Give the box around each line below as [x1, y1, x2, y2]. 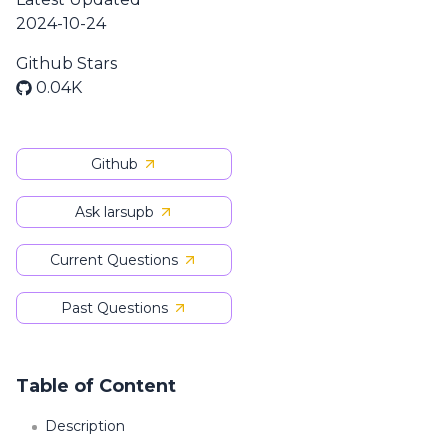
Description [45, 417, 125, 435]
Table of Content [16, 375, 176, 397]
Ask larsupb [74, 203, 154, 221]
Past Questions [60, 299, 168, 317]
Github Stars [16, 54, 117, 73]
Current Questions [50, 251, 178, 269]
